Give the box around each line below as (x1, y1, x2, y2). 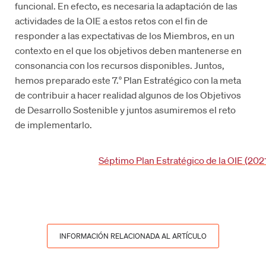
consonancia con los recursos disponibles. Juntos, (15, 58, 225, 71)
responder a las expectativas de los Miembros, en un (15, 28, 235, 42)
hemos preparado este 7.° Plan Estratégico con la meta (15, 73, 242, 86)
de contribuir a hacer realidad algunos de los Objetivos (15, 88, 242, 101)
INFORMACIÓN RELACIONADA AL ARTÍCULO (59, 231, 207, 240)
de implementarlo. (15, 118, 93, 131)
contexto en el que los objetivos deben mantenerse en (15, 43, 242, 56)
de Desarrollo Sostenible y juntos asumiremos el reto (15, 103, 236, 116)
